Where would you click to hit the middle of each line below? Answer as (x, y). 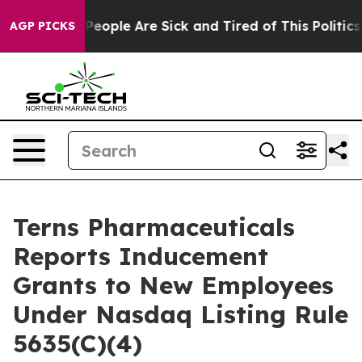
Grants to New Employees (173, 285)
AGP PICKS (42, 26)
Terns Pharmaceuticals (154, 227)
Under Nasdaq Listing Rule (181, 314)
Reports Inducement (141, 256)
